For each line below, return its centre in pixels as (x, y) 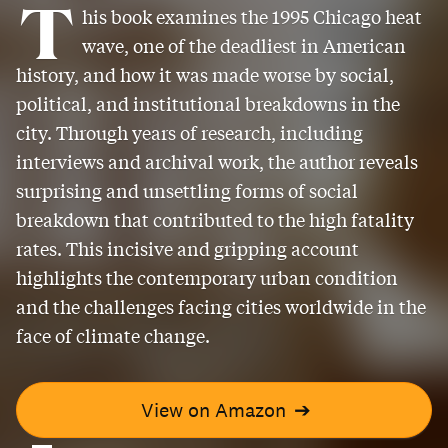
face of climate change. (113, 335)
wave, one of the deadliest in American (243, 45)
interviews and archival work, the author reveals (217, 161)
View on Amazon (213, 409)
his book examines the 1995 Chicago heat (251, 16)
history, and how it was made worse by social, (205, 74)
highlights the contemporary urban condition (207, 277)
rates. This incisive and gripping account (187, 248)
